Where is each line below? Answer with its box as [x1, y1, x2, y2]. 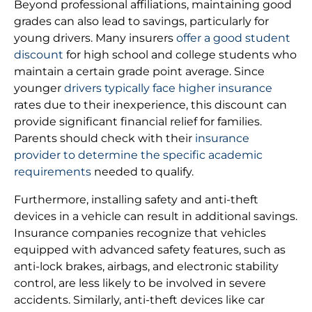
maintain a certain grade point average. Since [14, 65, 265, 79]
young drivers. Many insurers [14, 31, 176, 45]
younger [14, 81, 64, 95]
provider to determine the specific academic [14, 148, 263, 162]
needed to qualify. [91, 165, 194, 179]
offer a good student [176, 31, 290, 45]
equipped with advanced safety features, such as [14, 243, 286, 257]
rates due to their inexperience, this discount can [14, 98, 287, 112]
